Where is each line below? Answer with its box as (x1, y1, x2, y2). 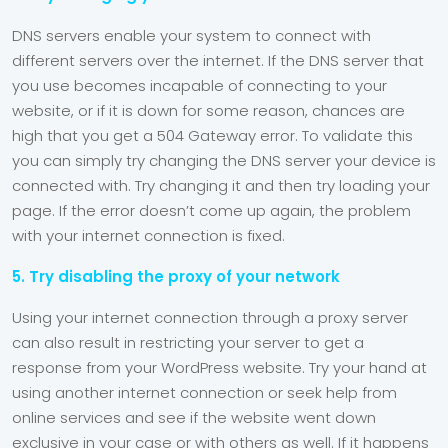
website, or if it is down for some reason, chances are (12, 100, 405, 121)
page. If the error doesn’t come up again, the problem (12, 200, 411, 221)
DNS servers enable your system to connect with (12, 25, 371, 46)
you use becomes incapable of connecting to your (12, 75, 387, 96)
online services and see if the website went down (12, 407, 376, 428)
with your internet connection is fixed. (12, 225, 289, 246)
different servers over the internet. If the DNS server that (12, 50, 424, 71)
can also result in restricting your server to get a (12, 332, 364, 353)
